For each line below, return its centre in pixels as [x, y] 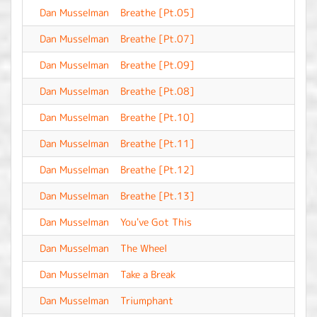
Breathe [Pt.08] [157, 91]
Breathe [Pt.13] [157, 196]
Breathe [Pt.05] [157, 12]
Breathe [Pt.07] [157, 39]
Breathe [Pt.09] [157, 65]
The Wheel [144, 248]
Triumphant [147, 300]
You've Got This [156, 222]
